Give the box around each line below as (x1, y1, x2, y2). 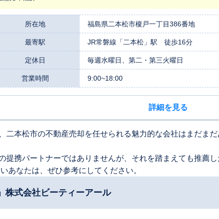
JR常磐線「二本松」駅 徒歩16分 (88, 38, 193, 46)
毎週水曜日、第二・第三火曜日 (88, 56, 183, 64)
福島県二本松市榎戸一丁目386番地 (88, 20, 195, 28)
